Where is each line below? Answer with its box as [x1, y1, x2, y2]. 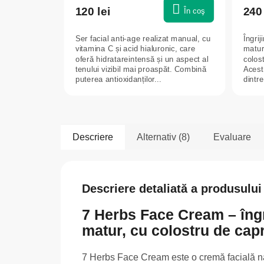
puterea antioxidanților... [75, 74, 161, 84]
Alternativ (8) [137, 131, 190, 142]
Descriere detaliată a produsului [82, 181, 262, 195]
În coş [183, 6, 206, 15]
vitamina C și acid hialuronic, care [75, 44, 196, 53]
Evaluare [213, 131, 251, 142]
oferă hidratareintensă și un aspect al [75, 54, 209, 64]
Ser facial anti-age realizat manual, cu [75, 34, 211, 43]
